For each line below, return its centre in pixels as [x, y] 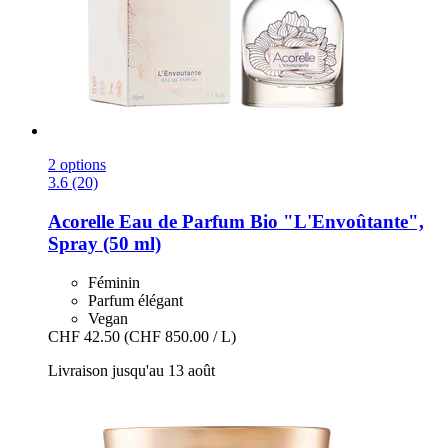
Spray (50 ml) [104, 243]
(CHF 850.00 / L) [180, 336]
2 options [77, 165]
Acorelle [81, 221]
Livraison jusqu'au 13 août [131, 370]
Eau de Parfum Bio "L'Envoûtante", [269, 221]
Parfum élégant [135, 300]
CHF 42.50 [84, 336]
